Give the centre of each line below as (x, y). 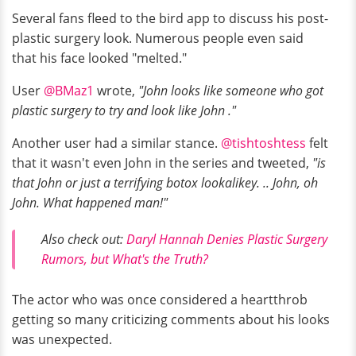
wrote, (116, 91)
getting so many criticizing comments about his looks (171, 319)
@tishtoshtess (263, 143)
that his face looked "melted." (99, 58)
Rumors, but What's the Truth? (125, 259)
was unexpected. (62, 339)
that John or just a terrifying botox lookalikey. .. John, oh (165, 183)
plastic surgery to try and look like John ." (124, 111)
